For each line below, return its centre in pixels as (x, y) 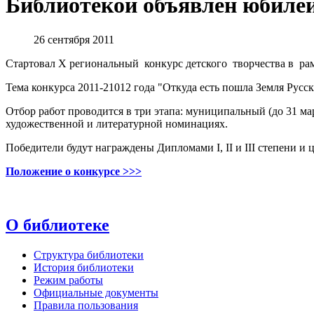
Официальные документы (96, 292)
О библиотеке (57, 225)
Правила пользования (86, 305)
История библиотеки (84, 267)
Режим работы (68, 280)
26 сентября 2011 (74, 39)
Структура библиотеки (89, 254)
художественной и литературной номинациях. (117, 123)
